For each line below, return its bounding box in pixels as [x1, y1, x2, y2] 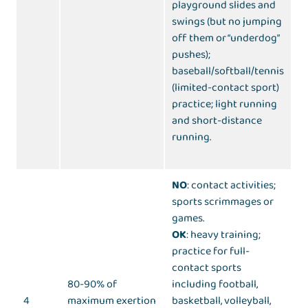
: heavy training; [186, 226, 261, 244]
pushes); [172, 46, 211, 64]
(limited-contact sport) [172, 79, 280, 97]
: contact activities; [187, 177, 276, 195]
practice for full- [172, 243, 250, 261]
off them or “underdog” [172, 30, 280, 47]
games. [172, 210, 205, 228]
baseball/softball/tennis [172, 63, 285, 80]
